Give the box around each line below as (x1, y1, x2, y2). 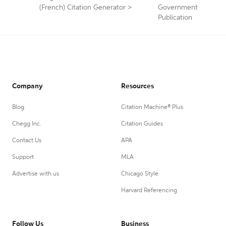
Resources (121, 83, 154, 90)
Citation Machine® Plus (121, 104, 183, 110)
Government (157, 4, 198, 11)
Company (12, 83, 43, 90)
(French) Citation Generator (39, 4, 126, 11)
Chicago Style (121, 171, 158, 177)
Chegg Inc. (12, 121, 41, 127)
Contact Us (12, 138, 41, 144)
